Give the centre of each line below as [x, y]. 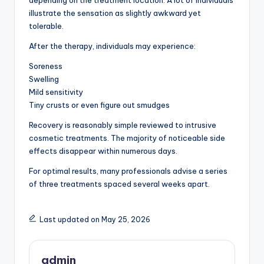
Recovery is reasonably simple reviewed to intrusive [123, 125]
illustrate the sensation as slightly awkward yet [115, 13]
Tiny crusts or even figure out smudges [99, 105]
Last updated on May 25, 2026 [95, 220]
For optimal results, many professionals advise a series [128, 171]
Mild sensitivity [56, 92]
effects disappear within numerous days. [103, 151]
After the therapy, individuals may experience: [112, 46]
